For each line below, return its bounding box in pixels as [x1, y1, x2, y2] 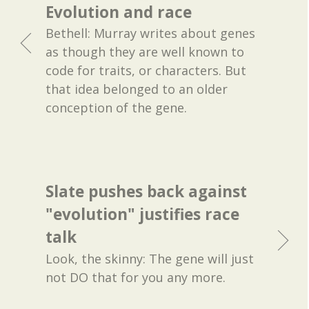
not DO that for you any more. [46, 269, 226, 286]
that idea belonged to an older [46, 81, 228, 98]
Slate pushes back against [46, 181, 248, 203]
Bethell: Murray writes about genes [46, 25, 256, 42]
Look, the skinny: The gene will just [46, 250, 255, 268]
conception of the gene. [46, 99, 188, 117]
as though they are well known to [46, 43, 245, 61]
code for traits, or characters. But [46, 62, 247, 79]
